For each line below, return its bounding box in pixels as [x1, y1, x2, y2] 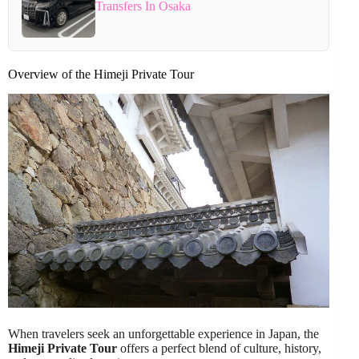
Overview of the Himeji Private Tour [8, 67, 194, 81]
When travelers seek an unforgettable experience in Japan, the [8, 327, 319, 341]
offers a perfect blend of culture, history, [117, 341, 321, 355]
